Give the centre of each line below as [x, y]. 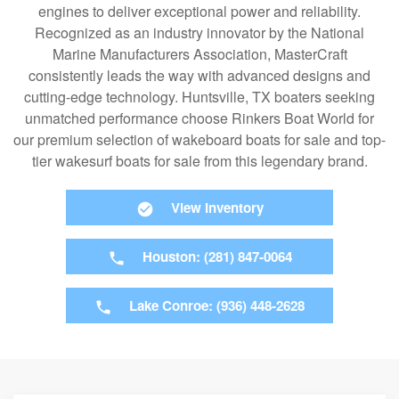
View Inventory [217, 208]
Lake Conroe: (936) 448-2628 [217, 306]
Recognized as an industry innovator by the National [199, 33]
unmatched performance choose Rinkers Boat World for [199, 118]
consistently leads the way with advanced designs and [199, 76]
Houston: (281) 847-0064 [217, 257]
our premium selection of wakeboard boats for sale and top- [199, 140]
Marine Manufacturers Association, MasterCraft [199, 54]
